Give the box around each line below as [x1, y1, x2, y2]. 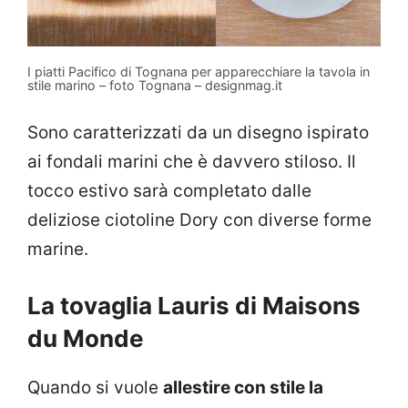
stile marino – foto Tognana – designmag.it [27, 77, 282, 94]
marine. [27, 238, 88, 260]
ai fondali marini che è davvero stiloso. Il [27, 150, 356, 172]
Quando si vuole [27, 377, 163, 399]
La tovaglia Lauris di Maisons [27, 291, 361, 321]
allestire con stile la [163, 377, 323, 399]
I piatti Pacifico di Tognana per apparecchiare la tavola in [27, 64, 370, 80]
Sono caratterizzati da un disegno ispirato [27, 121, 369, 143]
